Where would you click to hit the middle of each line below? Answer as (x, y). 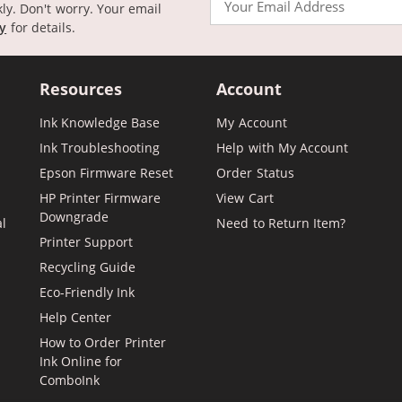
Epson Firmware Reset (106, 172)
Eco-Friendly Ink (87, 292)
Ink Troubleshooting (99, 147)
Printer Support (86, 241)
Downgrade (74, 216)
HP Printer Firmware (100, 197)
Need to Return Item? (281, 223)
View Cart (245, 197)
